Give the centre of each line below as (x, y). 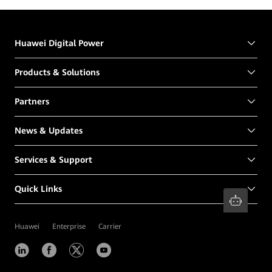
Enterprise (69, 226)
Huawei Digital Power (59, 43)
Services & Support (53, 160)
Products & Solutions (57, 73)
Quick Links (38, 189)
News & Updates (49, 131)
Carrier (110, 226)
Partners (32, 102)
